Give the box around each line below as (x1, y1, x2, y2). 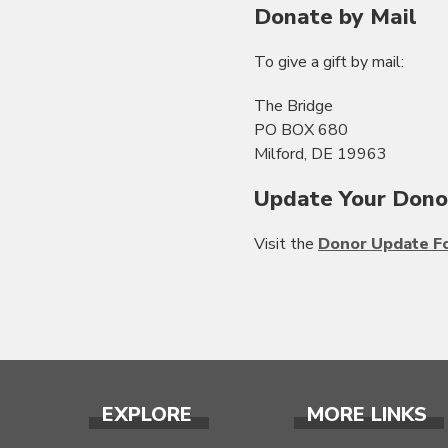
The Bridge (254, 94, 333, 117)
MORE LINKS (307, 400, 427, 428)
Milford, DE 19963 (254, 142, 387, 165)
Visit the (254, 232, 318, 255)
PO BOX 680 (254, 118, 348, 141)
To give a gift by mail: (254, 50, 404, 73)
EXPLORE (102, 400, 192, 428)
